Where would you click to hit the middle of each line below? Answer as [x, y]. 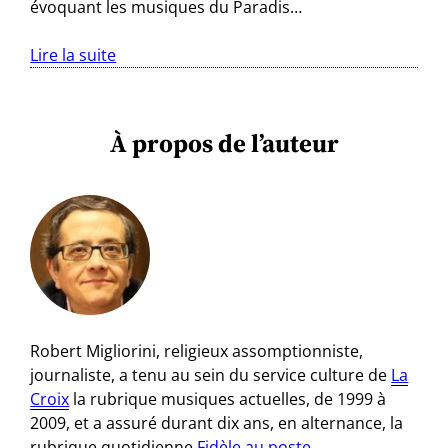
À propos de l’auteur [224, 143]
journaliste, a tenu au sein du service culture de [211, 375]
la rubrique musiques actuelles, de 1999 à [228, 399]
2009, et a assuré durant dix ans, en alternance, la [217, 423]
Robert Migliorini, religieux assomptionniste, [197, 351]
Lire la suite [73, 55]
